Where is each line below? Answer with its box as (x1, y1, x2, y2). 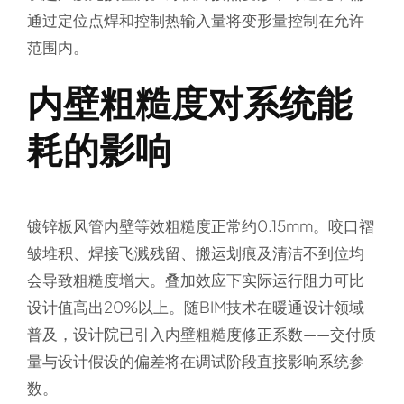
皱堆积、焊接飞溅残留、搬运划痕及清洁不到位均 (26, 243, 364, 263)
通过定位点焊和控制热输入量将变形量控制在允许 (26, 10, 364, 31)
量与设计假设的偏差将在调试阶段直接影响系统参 (26, 351, 364, 372)
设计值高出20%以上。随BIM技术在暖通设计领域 (26, 297, 364, 317)
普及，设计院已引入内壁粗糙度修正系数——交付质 (26, 324, 376, 344)
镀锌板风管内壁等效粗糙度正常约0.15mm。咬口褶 (26, 216, 374, 236)
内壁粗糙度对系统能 (26, 78, 352, 125)
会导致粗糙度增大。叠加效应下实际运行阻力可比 (26, 270, 364, 290)
